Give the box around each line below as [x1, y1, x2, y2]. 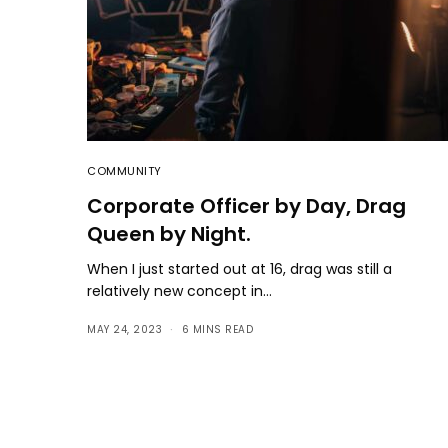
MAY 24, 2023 [87, 321, 162, 337]
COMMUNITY [87, 162, 162, 179]
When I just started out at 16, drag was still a [87, 258, 393, 279]
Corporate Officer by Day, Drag [87, 191, 406, 220]
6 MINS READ [181, 321, 253, 337]
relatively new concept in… [87, 280, 273, 301]
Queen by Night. [87, 219, 251, 248]
